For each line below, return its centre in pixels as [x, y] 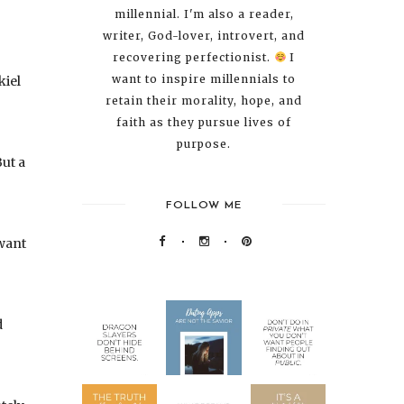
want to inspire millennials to [204, 79]
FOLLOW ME [204, 206]
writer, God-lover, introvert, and [204, 36]
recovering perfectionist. [193, 57]
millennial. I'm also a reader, [204, 14]
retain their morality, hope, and [204, 101]
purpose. [204, 144]
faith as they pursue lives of [204, 122]
